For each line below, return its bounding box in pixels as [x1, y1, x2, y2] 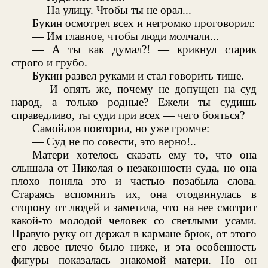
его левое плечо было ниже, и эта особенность [11, 240, 257, 253]
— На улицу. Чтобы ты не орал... [32, 3, 192, 16]
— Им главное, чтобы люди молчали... [32, 29, 220, 42]
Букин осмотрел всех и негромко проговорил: [32, 16, 255, 29]
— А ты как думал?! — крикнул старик [32, 42, 257, 56]
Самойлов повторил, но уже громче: [32, 121, 210, 135]
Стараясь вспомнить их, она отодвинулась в [11, 187, 257, 200]
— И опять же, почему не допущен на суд [32, 82, 257, 95]
